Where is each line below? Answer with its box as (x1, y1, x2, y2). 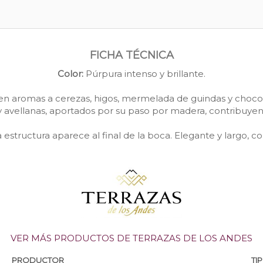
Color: (58, 68, 83, 79)
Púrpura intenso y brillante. (83, 68, 205, 79)
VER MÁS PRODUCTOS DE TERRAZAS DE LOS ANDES (11, 232, 252, 244)
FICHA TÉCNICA (89, 48, 174, 62)
